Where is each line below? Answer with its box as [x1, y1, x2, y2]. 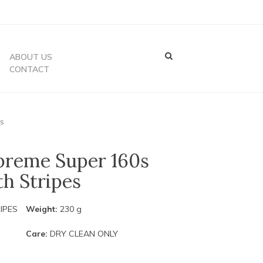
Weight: [25, 203, 58, 214]
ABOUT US [9, 52, 52, 62]
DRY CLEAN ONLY [47, 228, 118, 239]
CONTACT [9, 64, 49, 75]
